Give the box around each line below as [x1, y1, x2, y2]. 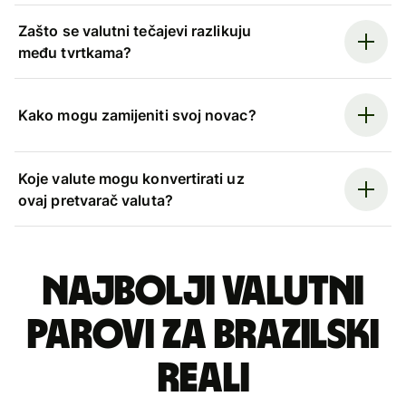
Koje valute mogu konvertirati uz [18, 169, 245, 188]
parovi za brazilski [27, 314, 379, 356]
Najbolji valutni [43, 270, 363, 313]
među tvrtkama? [18, 43, 132, 62]
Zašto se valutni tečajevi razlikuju [18, 21, 251, 40]
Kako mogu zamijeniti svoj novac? [18, 106, 256, 125]
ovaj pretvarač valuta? [18, 190, 173, 209]
